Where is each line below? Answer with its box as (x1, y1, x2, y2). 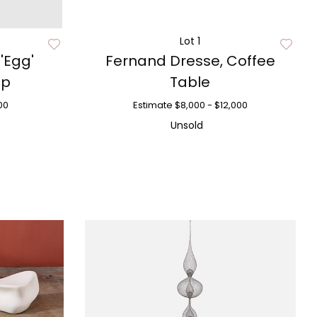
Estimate (132, 98, 173, 112)
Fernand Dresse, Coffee (105, 51, 275, 71)
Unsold (170, 118, 203, 132)
